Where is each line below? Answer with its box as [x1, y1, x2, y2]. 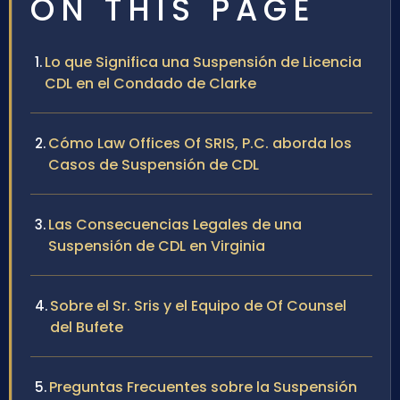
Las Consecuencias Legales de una [48, 214, 302, 236]
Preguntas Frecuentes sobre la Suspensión [49, 377, 357, 398]
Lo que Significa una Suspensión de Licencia [45, 52, 362, 73]
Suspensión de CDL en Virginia [48, 236, 265, 257]
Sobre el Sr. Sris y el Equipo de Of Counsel [50, 296, 346, 317]
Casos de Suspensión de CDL [48, 154, 259, 176]
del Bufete [50, 317, 123, 338]
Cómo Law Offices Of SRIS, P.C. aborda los [48, 133, 352, 154]
